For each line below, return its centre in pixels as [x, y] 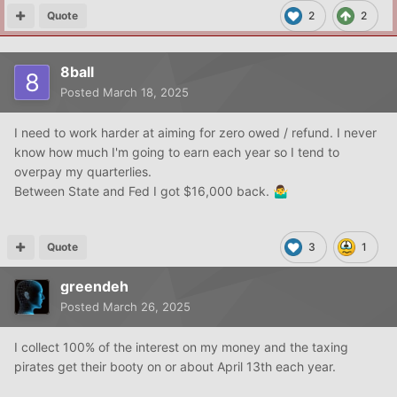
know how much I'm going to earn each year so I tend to [177, 152]
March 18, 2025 [146, 92]
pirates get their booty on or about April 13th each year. [175, 366]
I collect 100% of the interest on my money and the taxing [181, 346]
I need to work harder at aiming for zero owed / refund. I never [195, 132]
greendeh [94, 286]
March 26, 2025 [147, 306]
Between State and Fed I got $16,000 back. [144, 191]
